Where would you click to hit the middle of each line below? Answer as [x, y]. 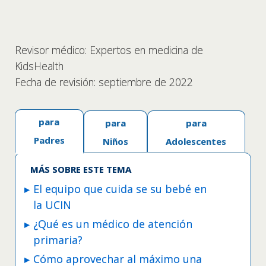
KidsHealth [39, 66]
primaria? [58, 240]
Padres [49, 140]
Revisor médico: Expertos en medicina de [109, 50]
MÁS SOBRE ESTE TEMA [81, 170]
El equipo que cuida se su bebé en [120, 189]
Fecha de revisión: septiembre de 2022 [104, 82]
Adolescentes [196, 141]
